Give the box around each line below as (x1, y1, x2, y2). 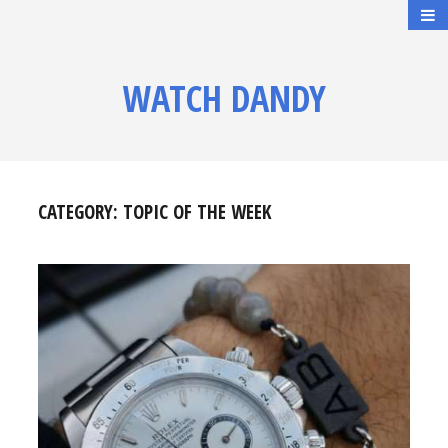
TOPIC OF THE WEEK (122, 199, 271, 225)
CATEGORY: (37, 199, 123, 225)
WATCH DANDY (122, 74, 326, 123)
